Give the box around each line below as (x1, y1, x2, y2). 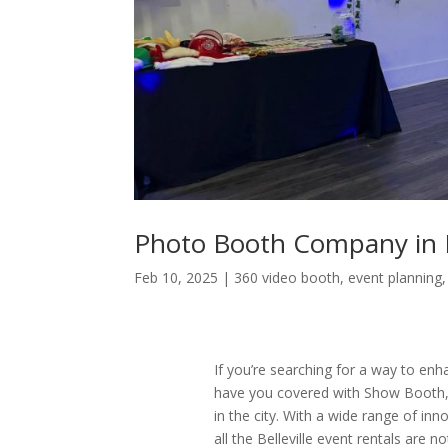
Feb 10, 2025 (134, 268, 219, 288)
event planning (348, 268, 443, 288)
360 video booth (234, 268, 341, 288)
